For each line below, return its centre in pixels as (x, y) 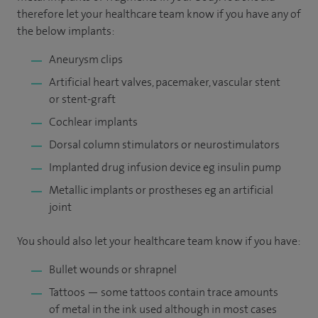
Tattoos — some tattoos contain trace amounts (164, 292)
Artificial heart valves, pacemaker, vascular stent (165, 82)
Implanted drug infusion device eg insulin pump (165, 167)
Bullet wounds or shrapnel (113, 269)
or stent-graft (82, 99)
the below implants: (66, 31)
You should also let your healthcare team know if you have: (159, 241)
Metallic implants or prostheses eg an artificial (161, 190)
